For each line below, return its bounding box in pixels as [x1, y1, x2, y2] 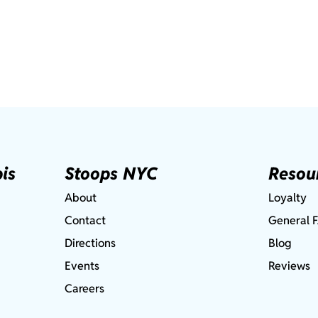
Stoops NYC [64, 163, 158, 185]
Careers [64, 281, 104, 297]
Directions [64, 236, 116, 251]
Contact [64, 213, 106, 229]
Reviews [268, 258, 310, 274]
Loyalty [268, 190, 307, 206]
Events [64, 258, 99, 274]
